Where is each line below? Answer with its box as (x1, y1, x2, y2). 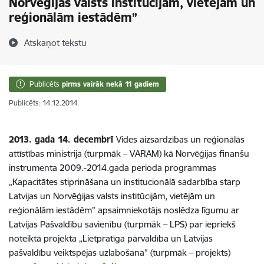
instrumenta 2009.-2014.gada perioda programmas (9, 162, 216, 173)
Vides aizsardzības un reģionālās (116, 134, 245, 145)
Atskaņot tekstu (24, 37, 87, 48)
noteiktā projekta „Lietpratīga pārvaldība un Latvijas (9, 233, 213, 244)
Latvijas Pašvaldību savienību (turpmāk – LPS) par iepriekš (9, 219, 236, 230)
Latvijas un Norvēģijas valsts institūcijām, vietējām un (9, 190, 215, 202)
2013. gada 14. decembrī (9, 134, 116, 145)
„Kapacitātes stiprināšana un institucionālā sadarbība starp (9, 176, 240, 187)
